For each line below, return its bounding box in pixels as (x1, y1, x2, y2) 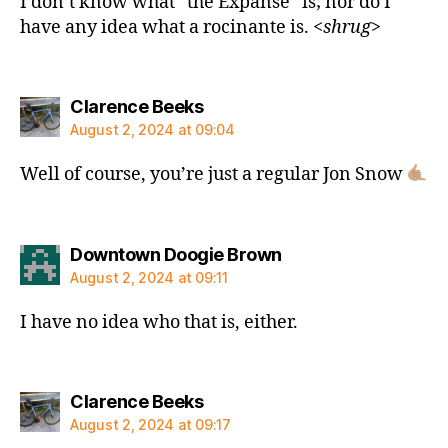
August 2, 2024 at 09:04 (70, 121, 235, 138)
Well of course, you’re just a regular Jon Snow (20, 163, 407, 186)
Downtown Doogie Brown (70, 243, 282, 265)
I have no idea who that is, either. (20, 310, 298, 334)
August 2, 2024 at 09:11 (70, 268, 228, 286)
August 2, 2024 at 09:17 (70, 416, 231, 433)
